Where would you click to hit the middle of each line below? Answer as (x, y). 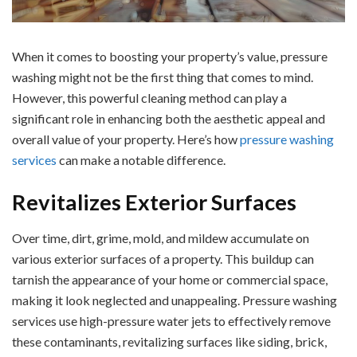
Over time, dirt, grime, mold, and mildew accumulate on (161, 238)
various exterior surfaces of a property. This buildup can (163, 259)
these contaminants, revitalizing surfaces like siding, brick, (169, 342)
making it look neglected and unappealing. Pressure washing (175, 300)
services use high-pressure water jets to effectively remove (171, 321)
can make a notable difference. (141, 159)
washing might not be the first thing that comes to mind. (163, 76)
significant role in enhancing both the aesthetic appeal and (169, 118)
